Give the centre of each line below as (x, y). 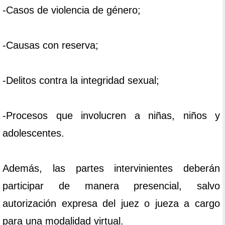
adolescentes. (33, 133)
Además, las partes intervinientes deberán (111, 168)
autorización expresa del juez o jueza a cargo (111, 204)
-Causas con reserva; (50, 45)
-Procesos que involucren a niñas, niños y (111, 116)
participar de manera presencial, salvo (111, 186)
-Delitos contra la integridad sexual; (81, 81)
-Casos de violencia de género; (72, 10)
